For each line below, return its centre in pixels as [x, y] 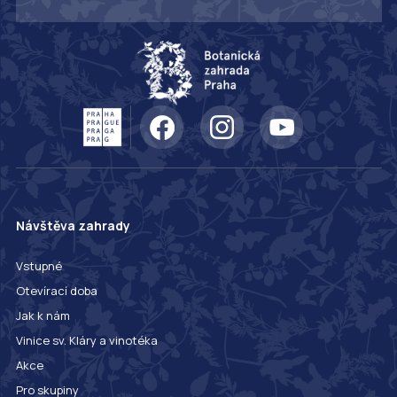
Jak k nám [43, 316]
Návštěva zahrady [73, 226]
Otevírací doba [56, 291]
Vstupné [39, 266]
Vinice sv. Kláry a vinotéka [86, 341]
